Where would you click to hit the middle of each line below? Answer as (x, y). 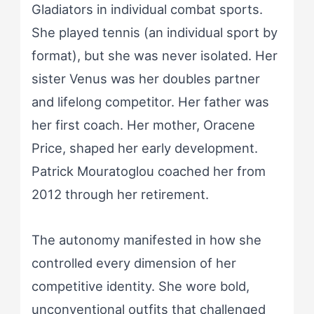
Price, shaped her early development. (144, 148)
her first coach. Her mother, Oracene (143, 124)
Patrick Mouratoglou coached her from (148, 171)
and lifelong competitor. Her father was (150, 101)
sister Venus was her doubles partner (145, 78)
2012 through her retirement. (120, 194)
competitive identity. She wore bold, (140, 286)
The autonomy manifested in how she (146, 240)
